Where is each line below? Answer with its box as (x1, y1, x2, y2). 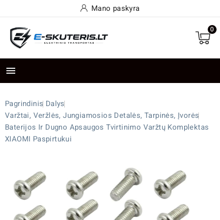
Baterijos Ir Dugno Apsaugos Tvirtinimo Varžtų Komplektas (5, 122, 209, 133)
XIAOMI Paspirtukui (5, 134, 72, 145)
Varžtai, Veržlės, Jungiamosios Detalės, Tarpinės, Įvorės (5, 110, 199, 121)
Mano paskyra (91, 3, 140, 14)
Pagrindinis (5, 98, 44, 110)
